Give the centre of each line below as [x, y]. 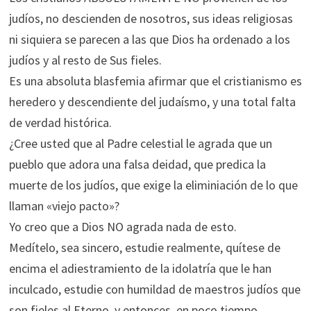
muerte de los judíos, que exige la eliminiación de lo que [153, 185]
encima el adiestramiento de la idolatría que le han [140, 268]
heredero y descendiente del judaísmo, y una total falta [152, 102]
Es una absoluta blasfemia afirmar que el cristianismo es [155, 81]
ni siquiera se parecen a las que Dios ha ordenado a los [149, 39]
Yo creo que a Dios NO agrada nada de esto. [123, 227]
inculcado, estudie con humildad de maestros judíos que [154, 289]
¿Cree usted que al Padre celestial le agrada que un [140, 143]
